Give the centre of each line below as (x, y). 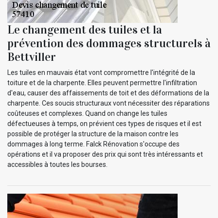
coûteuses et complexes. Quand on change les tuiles (87, 114)
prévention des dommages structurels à (109, 44)
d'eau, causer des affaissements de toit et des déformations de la (108, 93)
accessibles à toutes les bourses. (57, 165)
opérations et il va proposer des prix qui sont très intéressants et (105, 154)
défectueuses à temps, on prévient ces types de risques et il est (104, 124)
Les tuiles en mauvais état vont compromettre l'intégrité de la (101, 73)
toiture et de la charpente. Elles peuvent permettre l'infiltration (102, 83)
